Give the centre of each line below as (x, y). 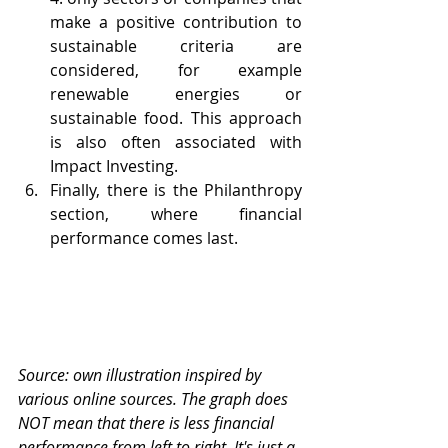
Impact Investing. (114, 166)
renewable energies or (176, 94)
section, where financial (176, 214)
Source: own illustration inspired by (141, 375)
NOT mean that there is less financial (148, 423)
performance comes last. (144, 238)
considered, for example (176, 70)
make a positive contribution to (176, 22)
